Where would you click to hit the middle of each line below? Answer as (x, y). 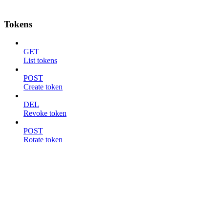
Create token (43, 87)
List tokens (40, 61)
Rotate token (43, 140)
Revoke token (45, 113)
